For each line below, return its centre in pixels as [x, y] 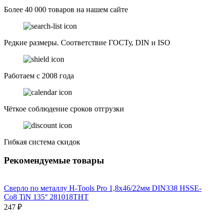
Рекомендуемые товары [54, 161]
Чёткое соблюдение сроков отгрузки [64, 109]
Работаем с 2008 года [39, 75]
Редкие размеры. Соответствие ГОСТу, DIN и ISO [87, 42]
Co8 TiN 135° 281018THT [46, 197]
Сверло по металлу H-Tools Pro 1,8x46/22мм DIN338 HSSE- [103, 188]
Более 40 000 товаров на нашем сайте [66, 9]
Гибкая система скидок [42, 142]
